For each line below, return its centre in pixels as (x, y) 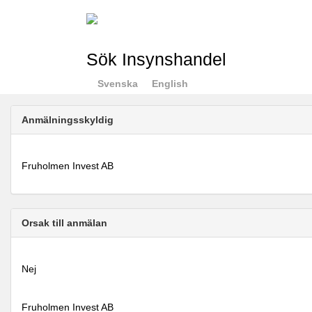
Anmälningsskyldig (68, 120)
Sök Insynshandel (156, 60)
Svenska (117, 84)
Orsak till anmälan (64, 223)
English (170, 84)
